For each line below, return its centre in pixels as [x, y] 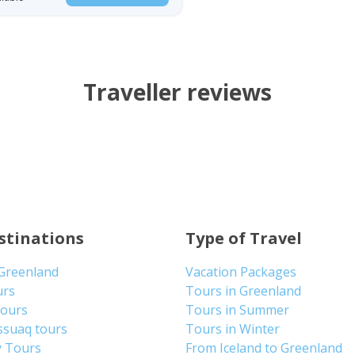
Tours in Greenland [243, 290]
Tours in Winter [232, 328]
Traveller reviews [177, 92]
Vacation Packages [240, 271]
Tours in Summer [237, 309]
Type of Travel [243, 238]
